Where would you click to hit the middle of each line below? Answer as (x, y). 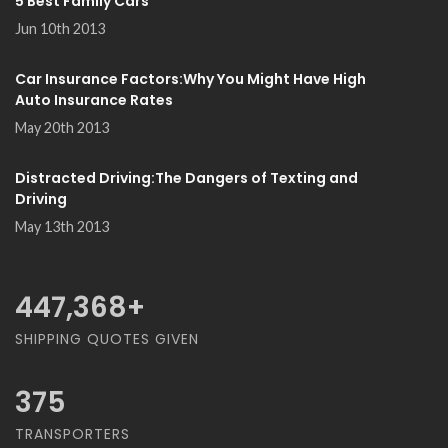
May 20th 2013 (62, 127)
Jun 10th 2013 (60, 28)
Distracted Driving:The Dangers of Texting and (186, 178)
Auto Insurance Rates (94, 100)
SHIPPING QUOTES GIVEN (107, 339)
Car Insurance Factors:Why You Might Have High (190, 79)
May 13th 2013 (62, 226)
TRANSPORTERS (72, 434)
